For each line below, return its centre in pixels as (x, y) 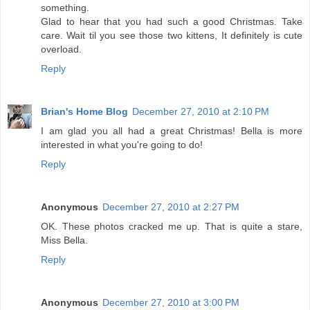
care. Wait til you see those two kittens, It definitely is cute (172, 36)
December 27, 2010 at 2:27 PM (171, 207)
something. (65, 8)
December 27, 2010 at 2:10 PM (201, 112)
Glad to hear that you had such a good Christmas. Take (172, 22)
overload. (61, 49)
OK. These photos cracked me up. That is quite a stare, (172, 227)
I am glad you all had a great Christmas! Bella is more (172, 131)
